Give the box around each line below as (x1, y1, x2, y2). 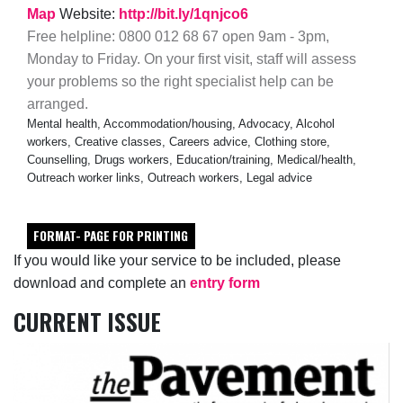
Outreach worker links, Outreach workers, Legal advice (27, 171, 312, 185)
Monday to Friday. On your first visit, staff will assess (27, 51, 356, 67)
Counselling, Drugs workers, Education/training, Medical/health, (27, 153, 356, 167)
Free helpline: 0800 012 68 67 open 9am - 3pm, (27, 29, 329, 45)
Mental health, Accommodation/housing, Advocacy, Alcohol (27, 117, 335, 131)
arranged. (27, 96, 88, 112)
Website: (59, 6, 115, 22)
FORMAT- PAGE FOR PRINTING (33, 227, 189, 246)
